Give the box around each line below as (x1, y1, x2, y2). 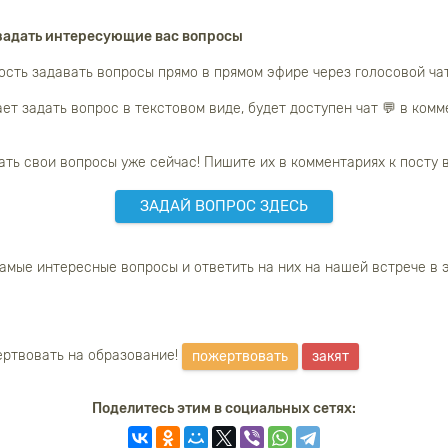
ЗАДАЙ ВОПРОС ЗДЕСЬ (140, 196, 308, 215)
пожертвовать (192, 347, 288, 365)
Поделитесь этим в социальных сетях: (92, 399, 356, 417)
